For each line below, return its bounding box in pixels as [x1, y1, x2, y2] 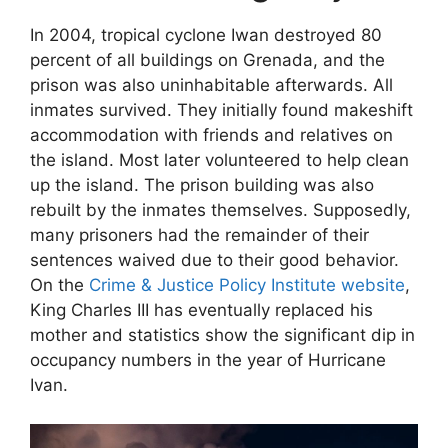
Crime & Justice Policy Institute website [89, 275, 405, 296]
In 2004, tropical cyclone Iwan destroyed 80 [30, 25, 382, 46]
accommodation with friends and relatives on [30, 125, 393, 146]
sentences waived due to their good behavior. [30, 250, 399, 271]
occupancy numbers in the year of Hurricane [30, 350, 386, 371]
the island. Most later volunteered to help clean [30, 150, 409, 171]
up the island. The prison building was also [30, 175, 374, 196]
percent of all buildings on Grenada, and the [30, 50, 385, 71]
